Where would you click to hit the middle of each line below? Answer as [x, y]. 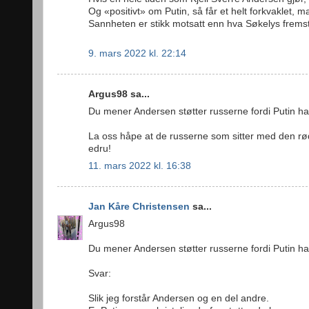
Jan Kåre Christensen [139, 207]
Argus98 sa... [119, 94]
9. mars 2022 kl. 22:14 [137, 53]
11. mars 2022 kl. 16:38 [140, 166]
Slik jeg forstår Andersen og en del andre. [179, 298]
